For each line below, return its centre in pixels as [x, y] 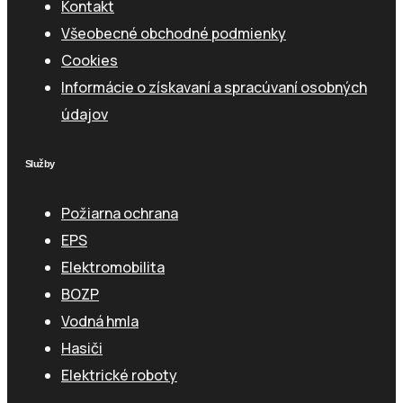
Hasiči [82, 348]
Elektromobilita [113, 267]
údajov [85, 115]
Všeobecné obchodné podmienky [174, 34]
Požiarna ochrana [120, 213]
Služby [40, 164]
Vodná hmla [100, 321]
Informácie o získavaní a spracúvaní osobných [214, 88]
